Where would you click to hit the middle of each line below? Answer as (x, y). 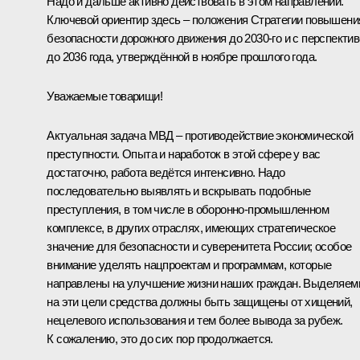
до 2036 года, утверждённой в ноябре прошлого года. (182, 56)
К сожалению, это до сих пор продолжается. (160, 338)
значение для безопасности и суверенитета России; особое (199, 246)
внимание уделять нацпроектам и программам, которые (189, 264)
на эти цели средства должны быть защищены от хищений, (200, 301)
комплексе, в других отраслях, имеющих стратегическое (191, 227)
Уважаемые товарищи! (104, 96)
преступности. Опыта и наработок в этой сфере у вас (184, 153)
